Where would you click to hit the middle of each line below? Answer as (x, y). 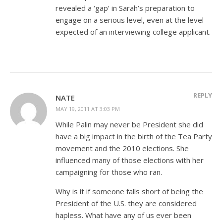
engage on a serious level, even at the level (130, 20)
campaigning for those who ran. (109, 172)
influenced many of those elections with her (130, 160)
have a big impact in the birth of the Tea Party (134, 136)
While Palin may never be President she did (129, 124)
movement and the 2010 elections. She (122, 148)
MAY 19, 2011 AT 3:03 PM (88, 109)
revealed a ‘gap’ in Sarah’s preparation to (125, 8)
